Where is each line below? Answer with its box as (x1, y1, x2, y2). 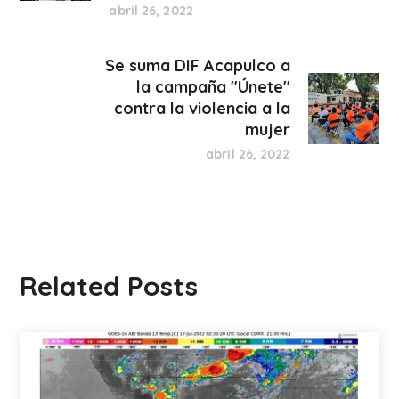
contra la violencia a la (113, 97, 290, 118)
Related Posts (20, 268, 199, 303)
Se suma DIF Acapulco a (104, 54, 290, 76)
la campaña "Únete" (135, 76, 290, 97)
